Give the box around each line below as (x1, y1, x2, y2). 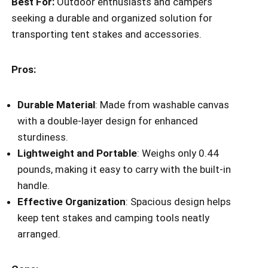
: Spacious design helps (126, 196, 231, 208)
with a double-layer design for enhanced (17, 115, 198, 127)
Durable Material (17, 99, 95, 111)
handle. (17, 179, 50, 192)
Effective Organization (17, 196, 126, 208)
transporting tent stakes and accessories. (11, 28, 202, 41)
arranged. (17, 228, 60, 240)
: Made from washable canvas (95, 99, 229, 111)
